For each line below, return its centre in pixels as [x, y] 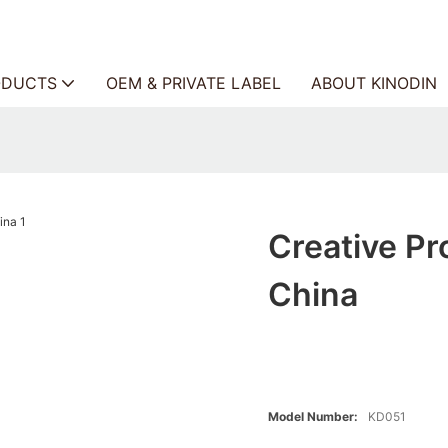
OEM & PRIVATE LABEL [193, 83]
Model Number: [313, 417]
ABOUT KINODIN [374, 83]
